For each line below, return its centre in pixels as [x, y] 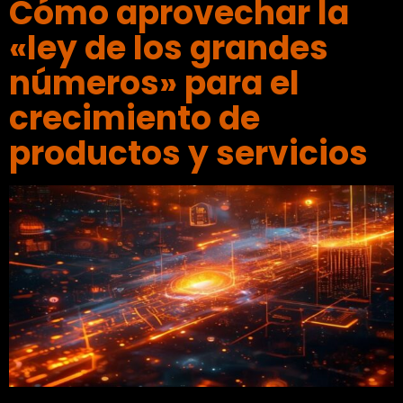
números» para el [154, 83]
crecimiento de [134, 118]
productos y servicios [188, 153]
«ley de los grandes [169, 48]
